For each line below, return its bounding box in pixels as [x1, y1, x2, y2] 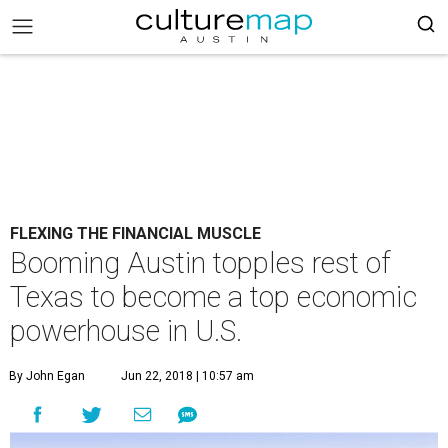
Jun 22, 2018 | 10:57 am [121, 369, 254, 383]
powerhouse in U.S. [10, 314, 242, 348]
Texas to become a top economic [10, 280, 417, 314]
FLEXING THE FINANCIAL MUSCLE [10, 224, 261, 243]
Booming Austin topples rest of [10, 246, 391, 280]
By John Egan [9, 369, 85, 383]
